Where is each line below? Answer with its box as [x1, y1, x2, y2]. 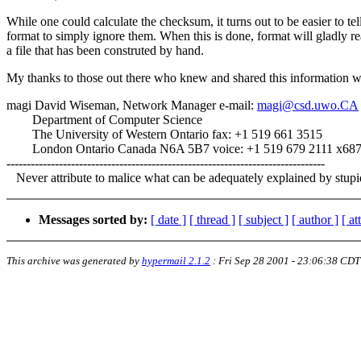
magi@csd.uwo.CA [257, 98, 359, 113]
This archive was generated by [6, 255, 142, 268]
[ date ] [151, 213, 186, 227]
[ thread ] [189, 213, 235, 227]
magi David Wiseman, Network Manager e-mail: [6, 98, 257, 113]
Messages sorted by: [39, 213, 147, 227]
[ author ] [292, 213, 338, 227]
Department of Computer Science [6, 113, 202, 127]
